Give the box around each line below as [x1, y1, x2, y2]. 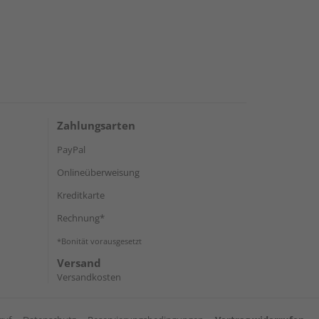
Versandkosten [57, 271, 121, 283]
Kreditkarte [57, 189, 105, 202]
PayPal [57, 143, 85, 156]
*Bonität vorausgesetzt [57, 236, 142, 246]
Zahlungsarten [57, 118, 135, 132]
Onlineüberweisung [57, 166, 140, 179]
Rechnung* [57, 211, 105, 224]
